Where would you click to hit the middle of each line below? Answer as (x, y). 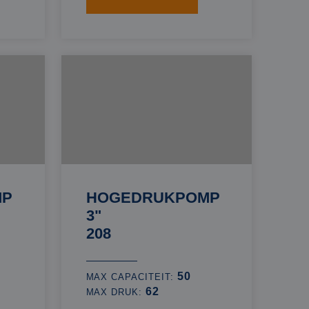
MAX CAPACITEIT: (131, 277)
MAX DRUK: (116, 292)
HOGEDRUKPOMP (153, 198)
